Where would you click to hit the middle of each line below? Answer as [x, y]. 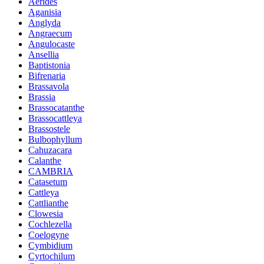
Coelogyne [49, 235]
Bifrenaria [47, 75]
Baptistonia [49, 65]
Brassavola [49, 86]
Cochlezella [50, 224]
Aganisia [45, 12]
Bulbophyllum [55, 139]
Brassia [42, 97]
